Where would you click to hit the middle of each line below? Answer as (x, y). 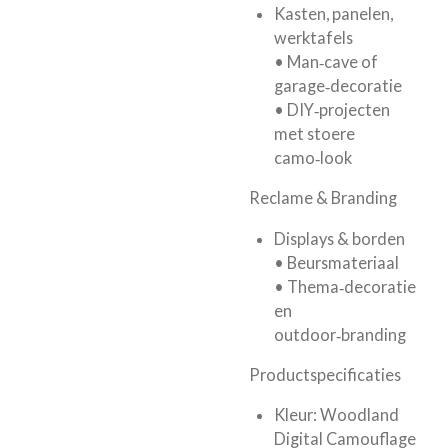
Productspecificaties (325, 374)
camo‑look (312, 157)
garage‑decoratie (337, 85)
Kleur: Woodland (336, 415)
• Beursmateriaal (336, 262)
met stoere (314, 133)
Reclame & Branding (323, 198)
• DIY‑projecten (331, 109)
